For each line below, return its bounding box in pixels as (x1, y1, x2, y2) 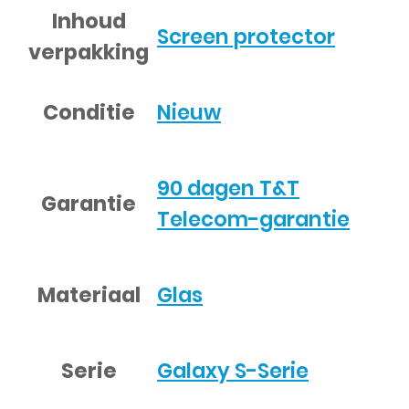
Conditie (42, 97, 135, 127)
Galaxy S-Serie (157, 356, 309, 386)
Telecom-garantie (157, 204, 350, 235)
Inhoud (51, 5, 126, 36)
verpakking (28, 37, 149, 67)
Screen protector (157, 22, 335, 52)
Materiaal (37, 279, 141, 309)
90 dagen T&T (157, 173, 299, 204)
